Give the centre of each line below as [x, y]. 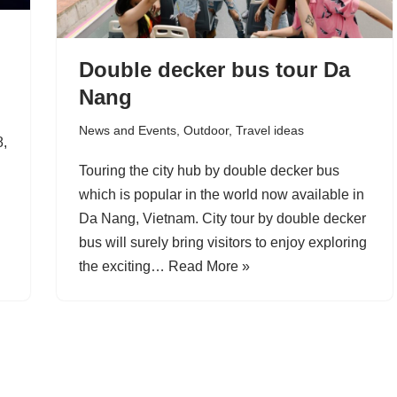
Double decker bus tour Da [214, 69]
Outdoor [206, 130]
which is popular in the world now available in [221, 194]
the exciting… [123, 266]
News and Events [127, 130]
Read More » [209, 266]
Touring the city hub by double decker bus [209, 170]
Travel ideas [269, 130]
